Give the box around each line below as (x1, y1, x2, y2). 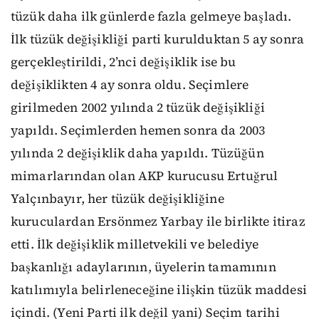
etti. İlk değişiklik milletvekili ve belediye (11, 235, 259, 253)
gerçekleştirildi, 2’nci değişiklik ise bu (11, 53, 236, 70)
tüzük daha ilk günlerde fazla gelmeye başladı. (11, 7, 292, 25)
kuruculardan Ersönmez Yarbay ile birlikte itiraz (11, 212, 305, 230)
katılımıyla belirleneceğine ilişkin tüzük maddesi (11, 281, 307, 298)
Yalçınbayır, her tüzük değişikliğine (11, 189, 224, 207)
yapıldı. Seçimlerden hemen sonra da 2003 (11, 121, 266, 139)
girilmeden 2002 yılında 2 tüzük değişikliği (11, 98, 265, 116)
